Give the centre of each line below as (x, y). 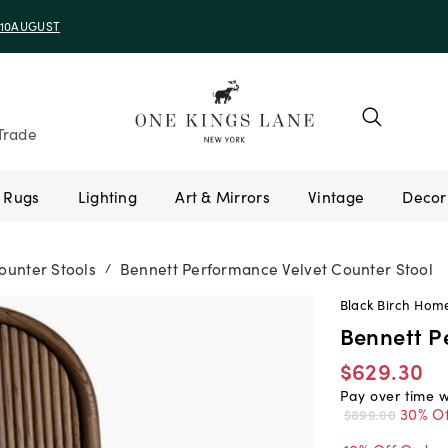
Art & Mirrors (222, 195)
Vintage (336, 195)
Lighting (107, 195)
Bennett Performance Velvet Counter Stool (276, 267)
